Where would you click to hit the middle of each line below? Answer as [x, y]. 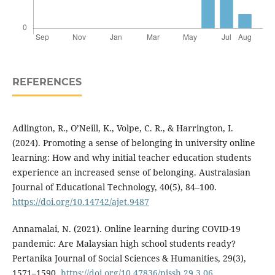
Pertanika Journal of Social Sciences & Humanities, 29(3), [129, 258]
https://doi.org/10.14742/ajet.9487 [80, 202]
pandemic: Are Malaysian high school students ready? [124, 244]
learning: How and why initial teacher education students [131, 158]
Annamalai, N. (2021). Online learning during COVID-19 [126, 229]
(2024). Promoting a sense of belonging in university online [134, 143]
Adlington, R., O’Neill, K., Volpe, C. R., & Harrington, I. [122, 128]
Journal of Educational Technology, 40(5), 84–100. [114, 187]
